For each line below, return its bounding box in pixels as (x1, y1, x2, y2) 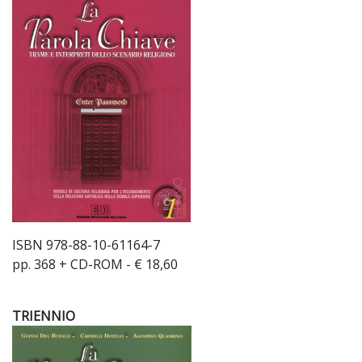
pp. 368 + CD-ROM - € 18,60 (12, 255, 178, 273)
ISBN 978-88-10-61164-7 (12, 236, 160, 254)
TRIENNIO (12, 307, 75, 325)
